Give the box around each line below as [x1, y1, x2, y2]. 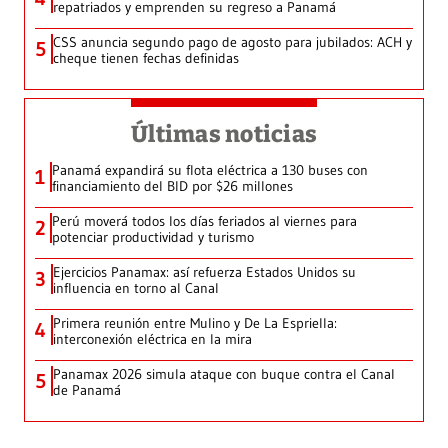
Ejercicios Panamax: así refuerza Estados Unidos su [53, 263, 356, 282]
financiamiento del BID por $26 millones [52, 177, 293, 196]
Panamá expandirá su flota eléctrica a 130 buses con [52, 161, 368, 180]
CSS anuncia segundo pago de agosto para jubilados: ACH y [53, 33, 412, 52]
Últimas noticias [131, 120, 317, 149]
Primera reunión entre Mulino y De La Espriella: [53, 314, 337, 333]
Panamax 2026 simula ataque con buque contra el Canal [53, 365, 395, 384]
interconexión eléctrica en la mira [53, 330, 252, 349]
